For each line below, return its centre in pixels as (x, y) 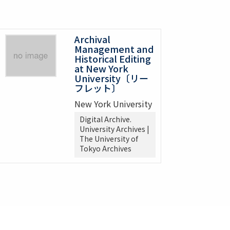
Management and (114, 49)
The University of (109, 139)
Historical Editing (113, 59)
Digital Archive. (106, 119)
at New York (101, 69)
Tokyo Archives (106, 149)
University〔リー (111, 78)
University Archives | (114, 129)
